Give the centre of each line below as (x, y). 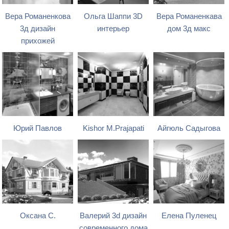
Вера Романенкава (189, 17)
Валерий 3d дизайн (113, 216)
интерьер (113, 29)
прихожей (38, 41)
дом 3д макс (189, 29)
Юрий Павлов (38, 129)
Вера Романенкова (38, 17)
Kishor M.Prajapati (113, 129)
